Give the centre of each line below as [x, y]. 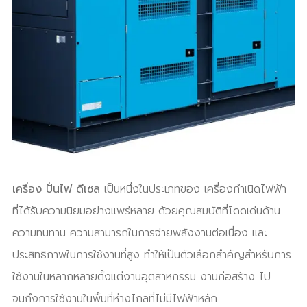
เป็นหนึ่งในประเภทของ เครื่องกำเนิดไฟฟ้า [193, 189]
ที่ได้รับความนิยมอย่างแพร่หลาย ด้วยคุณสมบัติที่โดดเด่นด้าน [146, 211]
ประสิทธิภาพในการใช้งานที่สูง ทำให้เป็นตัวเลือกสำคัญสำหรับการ [151, 255]
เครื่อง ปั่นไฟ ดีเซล [56, 189]
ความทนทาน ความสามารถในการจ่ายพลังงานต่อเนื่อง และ [139, 233]
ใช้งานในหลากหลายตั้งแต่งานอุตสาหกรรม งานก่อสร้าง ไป [141, 277]
